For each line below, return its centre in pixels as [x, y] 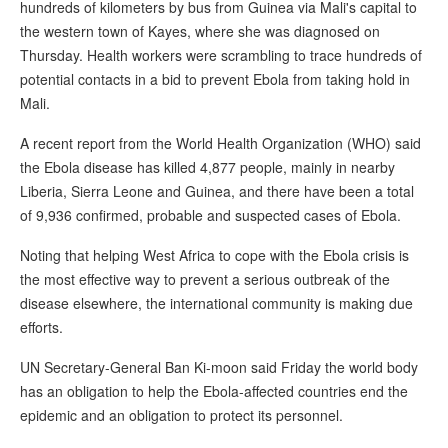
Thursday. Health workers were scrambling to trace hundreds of [221, 55]
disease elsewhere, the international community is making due [216, 303]
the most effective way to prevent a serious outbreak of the [205, 279]
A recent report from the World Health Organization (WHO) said [220, 143]
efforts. [41, 327]
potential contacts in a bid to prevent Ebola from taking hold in [215, 79]
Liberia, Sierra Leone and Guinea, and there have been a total [217, 191]
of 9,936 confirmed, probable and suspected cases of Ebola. [210, 215]
